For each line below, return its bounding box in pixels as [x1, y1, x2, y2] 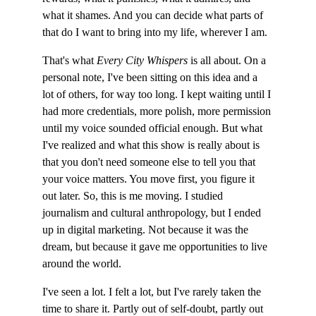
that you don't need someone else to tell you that [42, 156, 258, 168]
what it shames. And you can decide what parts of [42, 9, 266, 21]
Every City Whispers [97, 54, 188, 66]
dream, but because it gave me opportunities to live [42, 241, 270, 253]
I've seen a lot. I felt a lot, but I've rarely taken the [42, 286, 264, 298]
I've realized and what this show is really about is [42, 139, 262, 151]
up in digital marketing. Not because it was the [42, 224, 251, 236]
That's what [42, 54, 97, 66]
